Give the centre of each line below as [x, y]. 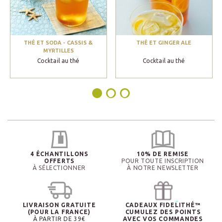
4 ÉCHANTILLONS [59, 154]
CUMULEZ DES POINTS [163, 212]
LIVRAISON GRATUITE [59, 205]
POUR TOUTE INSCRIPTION [163, 161]
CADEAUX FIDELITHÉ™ [163, 205]
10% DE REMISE [163, 154]
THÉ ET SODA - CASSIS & [58, 42]
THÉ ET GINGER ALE [164, 42]
